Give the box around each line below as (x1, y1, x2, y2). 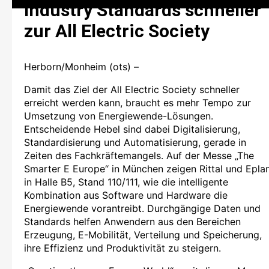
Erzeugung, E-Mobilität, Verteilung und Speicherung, (24, 228, 262, 241)
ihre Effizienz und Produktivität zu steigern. (24, 241, 221, 254)
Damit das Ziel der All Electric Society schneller (24, 83, 240, 95)
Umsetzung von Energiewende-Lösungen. (24, 109, 213, 122)
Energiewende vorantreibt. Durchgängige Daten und (24, 202, 261, 214)
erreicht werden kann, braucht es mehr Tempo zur (24, 96, 251, 109)
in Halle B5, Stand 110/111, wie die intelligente (24, 175, 228, 188)
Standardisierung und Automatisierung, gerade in (24, 136, 246, 148)
